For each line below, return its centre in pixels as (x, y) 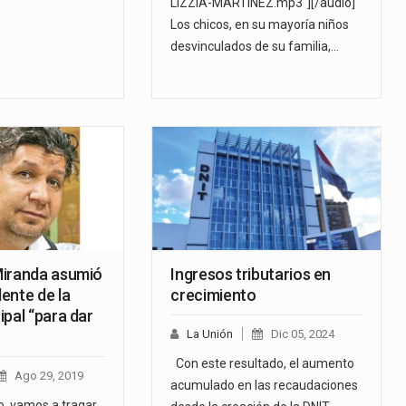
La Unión (210, 334)
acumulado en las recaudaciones (265, 386)
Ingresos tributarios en (251, 275)
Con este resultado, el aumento (263, 364)
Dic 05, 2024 (303, 334)
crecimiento (213, 295)
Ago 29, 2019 (48, 376)
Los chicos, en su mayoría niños (260, 25)
